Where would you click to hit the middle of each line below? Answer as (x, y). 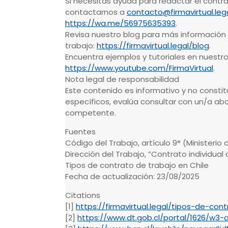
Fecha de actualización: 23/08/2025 (132, 177)
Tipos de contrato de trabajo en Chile (137, 165)
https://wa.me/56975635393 (120, 23)
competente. (91, 113)
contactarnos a (96, 12)
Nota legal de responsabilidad (122, 79)
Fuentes (80, 132)
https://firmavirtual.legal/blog (153, 46)
